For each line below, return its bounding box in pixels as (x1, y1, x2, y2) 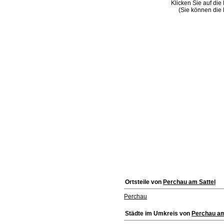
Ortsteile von (125, 178, 163, 185)
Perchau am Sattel (163, 178, 215, 185)
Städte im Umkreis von (125, 210, 191, 217)
